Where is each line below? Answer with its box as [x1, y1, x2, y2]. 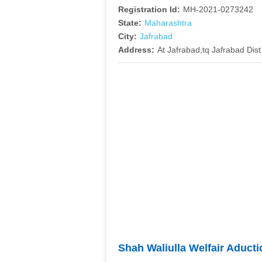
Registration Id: [118, 5, 180, 14]
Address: [118, 45, 154, 54]
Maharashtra [144, 18, 192, 27]
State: [118, 18, 142, 27]
